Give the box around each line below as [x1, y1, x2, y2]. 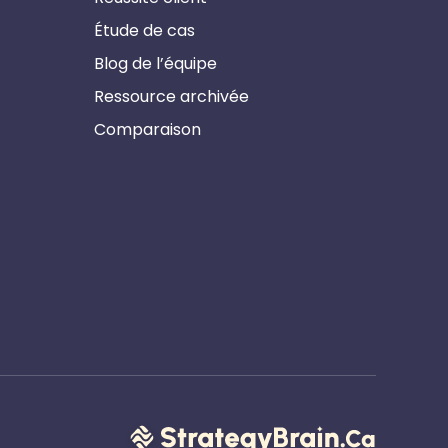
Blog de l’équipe [94, 52, 217, 76]
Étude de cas [94, 19, 195, 43]
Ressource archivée [94, 85, 249, 109]
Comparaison [94, 118, 201, 142]
